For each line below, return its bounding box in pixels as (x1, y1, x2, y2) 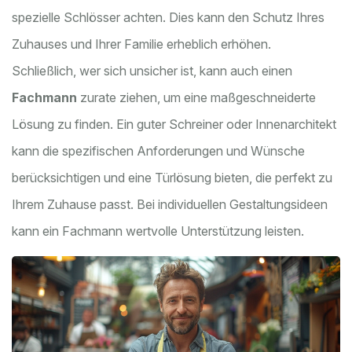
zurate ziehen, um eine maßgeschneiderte (77, 90, 316, 106)
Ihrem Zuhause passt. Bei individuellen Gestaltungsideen (12, 196, 328, 213)
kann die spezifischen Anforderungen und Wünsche (12, 143, 305, 159)
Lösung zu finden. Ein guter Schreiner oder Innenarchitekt (12, 116, 336, 133)
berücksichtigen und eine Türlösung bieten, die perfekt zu (12, 170, 332, 186)
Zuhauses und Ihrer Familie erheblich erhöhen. (12, 36, 271, 53)
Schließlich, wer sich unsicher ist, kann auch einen (12, 63, 292, 79)
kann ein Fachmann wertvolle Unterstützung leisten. (12, 223, 304, 240)
